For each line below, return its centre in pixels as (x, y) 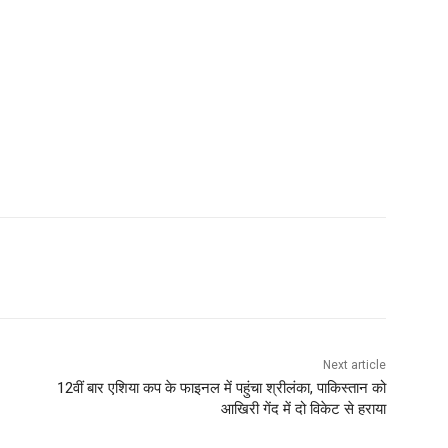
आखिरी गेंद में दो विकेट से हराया (303, 409)
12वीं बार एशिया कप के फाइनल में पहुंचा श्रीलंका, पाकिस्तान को (221, 388)
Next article (354, 365)
